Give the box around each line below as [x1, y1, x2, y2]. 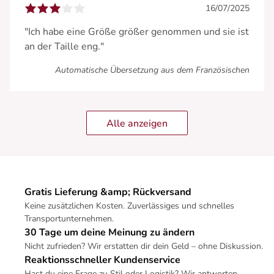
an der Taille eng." [24, 39, 104, 53]
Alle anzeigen [106, 116, 168, 130]
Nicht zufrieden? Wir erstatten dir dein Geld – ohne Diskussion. [24, 240, 263, 252]
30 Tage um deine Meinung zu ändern [24, 225, 194, 239]
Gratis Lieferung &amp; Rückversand [24, 185, 191, 199]
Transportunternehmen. [24, 212, 114, 224]
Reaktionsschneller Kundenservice [24, 253, 180, 267]
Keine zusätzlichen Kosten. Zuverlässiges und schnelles [24, 199, 234, 212]
